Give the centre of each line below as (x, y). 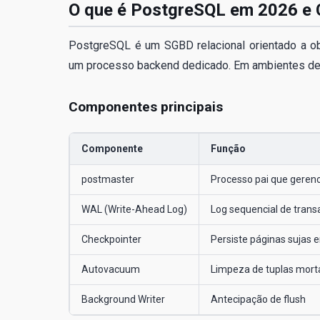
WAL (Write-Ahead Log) (134, 209)
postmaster (108, 179)
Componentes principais (146, 106)
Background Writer (123, 299)
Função (228, 148)
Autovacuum (111, 269)
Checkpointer (111, 239)
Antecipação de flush (258, 299)
